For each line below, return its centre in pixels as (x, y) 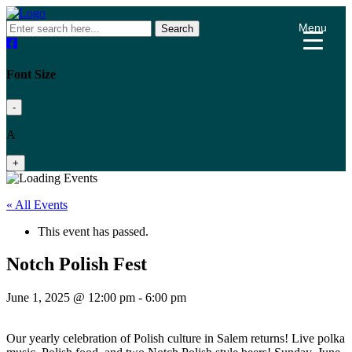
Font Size (31, 75)
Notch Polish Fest (77, 264)
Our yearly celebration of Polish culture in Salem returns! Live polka (176, 339)
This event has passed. (93, 231)
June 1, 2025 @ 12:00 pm (71, 298)
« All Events (37, 204)
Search (177, 29)
